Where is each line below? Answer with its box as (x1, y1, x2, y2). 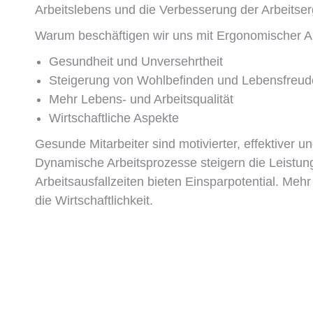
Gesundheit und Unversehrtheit (49, 54, 223, 68)
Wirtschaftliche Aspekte (49, 111, 179, 125)
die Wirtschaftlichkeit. (35, 194, 153, 208)
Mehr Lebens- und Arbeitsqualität (49, 92, 233, 106)
